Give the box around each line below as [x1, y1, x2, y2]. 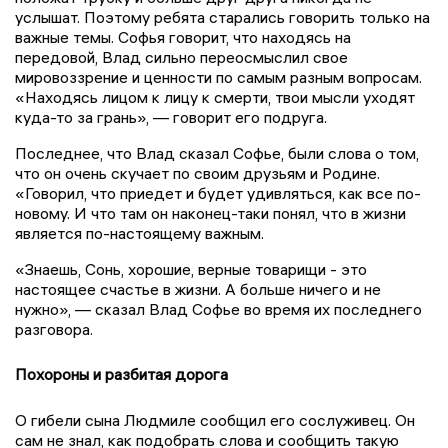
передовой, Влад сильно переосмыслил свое [15, 46, 348, 67]
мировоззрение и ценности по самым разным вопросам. [15, 66, 422, 87]
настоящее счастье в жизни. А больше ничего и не [15, 278, 381, 299]
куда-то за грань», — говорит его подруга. [15, 106, 331, 127]
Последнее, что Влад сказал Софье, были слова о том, [15, 142, 419, 163]
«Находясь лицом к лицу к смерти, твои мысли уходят [15, 86, 415, 107]
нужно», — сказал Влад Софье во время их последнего [15, 298, 422, 319]
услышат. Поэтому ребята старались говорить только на [15, 6, 430, 27]
